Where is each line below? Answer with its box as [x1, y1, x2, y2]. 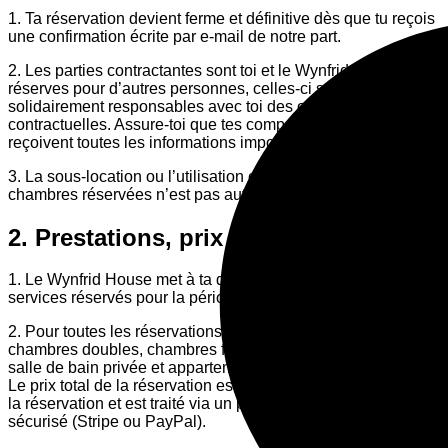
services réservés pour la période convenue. [8, 289, 321, 307]
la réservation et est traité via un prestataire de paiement [8, 395, 403, 413]
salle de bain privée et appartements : [8, 359, 273, 377]
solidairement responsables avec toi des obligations [8, 97, 375, 115]
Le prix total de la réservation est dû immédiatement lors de [8, 377, 424, 395]
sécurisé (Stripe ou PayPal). [8, 413, 206, 431]
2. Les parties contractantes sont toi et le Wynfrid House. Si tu [8, 61, 440, 79]
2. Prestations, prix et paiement [8, 223, 363, 251]
